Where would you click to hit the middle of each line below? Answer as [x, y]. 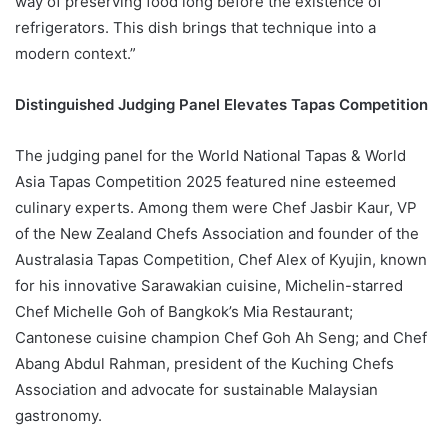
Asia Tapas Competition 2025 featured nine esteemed [205, 181]
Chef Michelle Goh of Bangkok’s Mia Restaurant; [184, 311]
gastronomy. [58, 415]
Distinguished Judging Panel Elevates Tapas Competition [221, 104]
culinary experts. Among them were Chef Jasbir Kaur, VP [216, 207]
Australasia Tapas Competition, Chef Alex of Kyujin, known [221, 259]
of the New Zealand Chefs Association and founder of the [217, 233]
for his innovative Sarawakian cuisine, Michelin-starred [209, 285]
